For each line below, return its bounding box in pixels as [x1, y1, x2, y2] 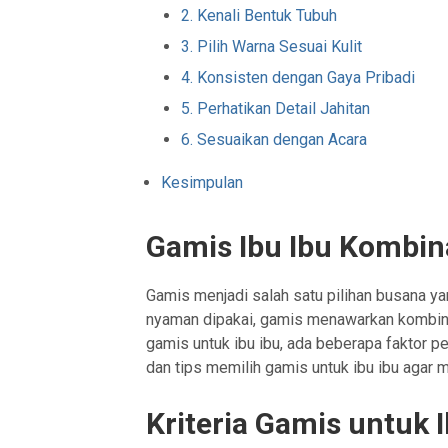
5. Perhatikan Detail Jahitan [181, 99, 371, 119]
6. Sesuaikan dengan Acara [181, 130, 368, 150]
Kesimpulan [161, 173, 244, 193]
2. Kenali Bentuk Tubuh [181, 6, 338, 26]
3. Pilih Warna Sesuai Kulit [181, 37, 363, 57]
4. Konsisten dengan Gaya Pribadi [181, 68, 416, 88]
